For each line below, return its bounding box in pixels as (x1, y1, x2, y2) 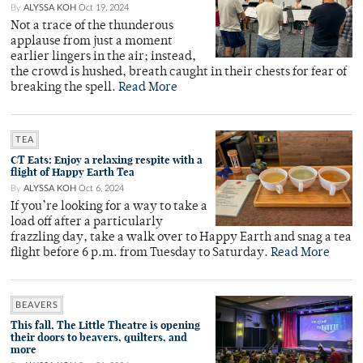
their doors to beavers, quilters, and (11, 331, 187, 344)
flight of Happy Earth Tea (11, 165, 135, 179)
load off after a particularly (11, 216, 163, 228)
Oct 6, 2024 (79, 184, 124, 193)
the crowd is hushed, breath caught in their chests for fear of (11, 66, 347, 79)
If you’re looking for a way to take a (11, 201, 207, 213)
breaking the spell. (11, 82, 118, 94)
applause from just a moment (11, 36, 173, 48)
